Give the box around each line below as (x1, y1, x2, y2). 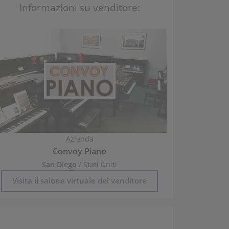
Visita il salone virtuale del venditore (12, 175, 147, 186)
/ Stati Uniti (77, 159, 118, 170)
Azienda (65, 134, 94, 144)
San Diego (42, 159, 77, 170)
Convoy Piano (53, 146, 107, 157)
